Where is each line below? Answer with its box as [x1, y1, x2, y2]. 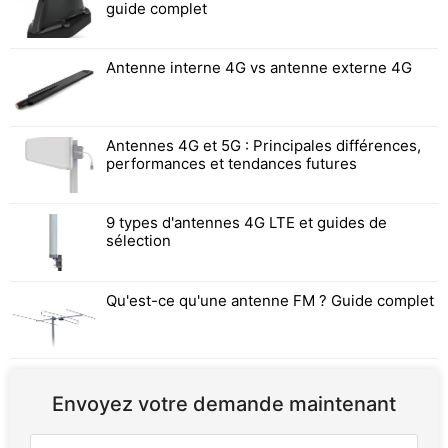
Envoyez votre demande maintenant [52, 392, 396, 417]
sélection [105, 231, 171, 251]
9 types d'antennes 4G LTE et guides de [105, 213, 387, 233]
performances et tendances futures [105, 153, 357, 173]
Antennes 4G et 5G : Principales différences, [105, 135, 421, 155]
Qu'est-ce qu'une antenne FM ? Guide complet [105, 290, 434, 310]
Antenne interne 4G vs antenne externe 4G [105, 58, 412, 78]
